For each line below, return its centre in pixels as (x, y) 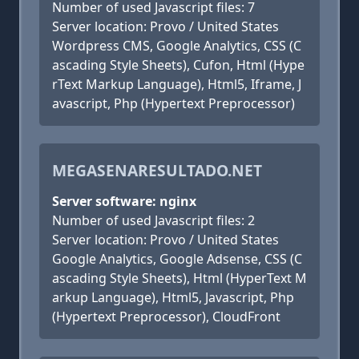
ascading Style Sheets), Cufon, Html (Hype (178, 65)
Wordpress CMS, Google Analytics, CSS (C (177, 46)
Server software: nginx (124, 201)
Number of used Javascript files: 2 (153, 220)
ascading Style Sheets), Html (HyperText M (179, 278)
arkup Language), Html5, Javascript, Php (173, 297)
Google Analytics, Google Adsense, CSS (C (177, 259)
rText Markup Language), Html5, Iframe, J (177, 84)
